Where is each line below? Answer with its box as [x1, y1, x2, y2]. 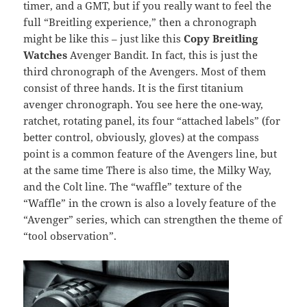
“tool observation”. [23, 229, 117, 243]
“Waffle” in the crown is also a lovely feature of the [23, 196, 277, 210]
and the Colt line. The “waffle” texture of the [23, 180, 243, 194]
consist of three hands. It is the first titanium [23, 81, 244, 95]
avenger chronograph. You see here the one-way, [23, 97, 264, 112]
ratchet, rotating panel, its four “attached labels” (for [23, 114, 281, 128]
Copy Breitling [184, 32, 258, 46]
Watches [23, 48, 68, 62]
